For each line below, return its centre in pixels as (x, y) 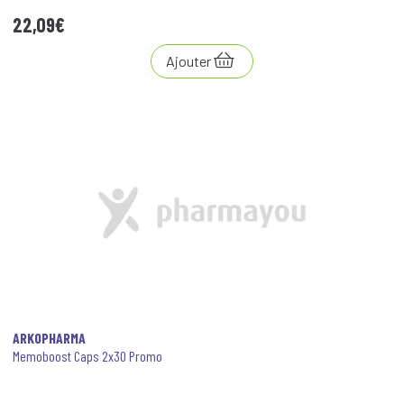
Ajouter (188, 61)
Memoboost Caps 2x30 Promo (87, 356)
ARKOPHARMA (49, 338)
